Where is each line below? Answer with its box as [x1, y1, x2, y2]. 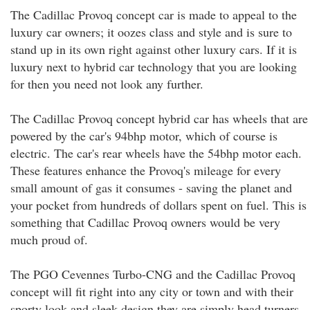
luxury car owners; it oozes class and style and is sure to [10, 24, 292, 40]
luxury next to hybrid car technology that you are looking [10, 58, 297, 75]
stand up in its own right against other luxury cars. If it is [10, 41, 297, 57]
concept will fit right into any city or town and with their [10, 283, 293, 300]
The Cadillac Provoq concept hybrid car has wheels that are [10, 110, 308, 127]
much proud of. [10, 231, 88, 248]
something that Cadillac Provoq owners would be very [10, 214, 280, 230]
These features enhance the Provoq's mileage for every [10, 162, 281, 179]
